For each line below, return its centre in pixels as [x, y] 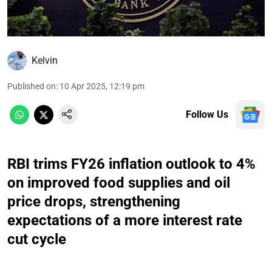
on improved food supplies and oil [119, 182]
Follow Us [207, 114]
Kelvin [45, 60]
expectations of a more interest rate [125, 220]
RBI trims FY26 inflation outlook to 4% [131, 164]
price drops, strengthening [94, 201]
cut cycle [37, 239]
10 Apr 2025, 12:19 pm [102, 86]
